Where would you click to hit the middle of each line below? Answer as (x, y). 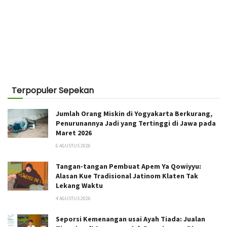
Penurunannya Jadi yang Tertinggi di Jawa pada (136, 123)
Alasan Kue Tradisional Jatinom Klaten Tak (127, 176)
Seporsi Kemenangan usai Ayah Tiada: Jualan (130, 219)
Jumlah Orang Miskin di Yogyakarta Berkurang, (134, 113)
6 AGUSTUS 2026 (73, 145)
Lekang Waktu (79, 185)
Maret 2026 (74, 133)
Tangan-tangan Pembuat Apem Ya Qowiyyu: (128, 166)
